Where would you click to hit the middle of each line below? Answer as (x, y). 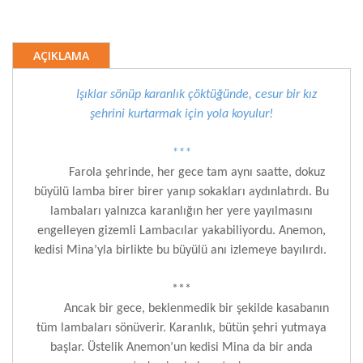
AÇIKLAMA (61, 56)
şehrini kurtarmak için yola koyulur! (181, 114)
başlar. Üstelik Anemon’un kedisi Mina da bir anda (181, 348)
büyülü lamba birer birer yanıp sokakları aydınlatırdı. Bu (181, 192)
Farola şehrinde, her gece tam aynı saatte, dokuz (196, 173)
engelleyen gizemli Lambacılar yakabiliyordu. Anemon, (181, 231)
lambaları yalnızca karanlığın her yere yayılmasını (181, 211)
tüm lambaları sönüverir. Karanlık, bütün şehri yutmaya (181, 328)
